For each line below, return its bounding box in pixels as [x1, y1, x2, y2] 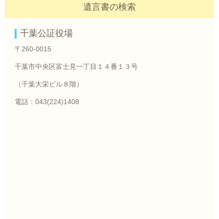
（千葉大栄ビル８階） [15, 80, 83, 88]
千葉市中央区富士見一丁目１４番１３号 [15, 63, 138, 70]
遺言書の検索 [83, 1, 136, 12]
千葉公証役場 [20, 28, 73, 39]
